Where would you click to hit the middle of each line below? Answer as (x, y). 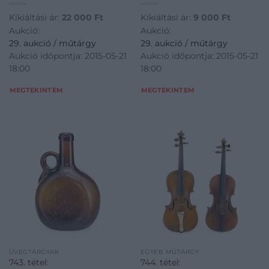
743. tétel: (29, 262)
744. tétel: (160, 262)
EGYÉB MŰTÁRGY (170, 252)
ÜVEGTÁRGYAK (34, 252)
